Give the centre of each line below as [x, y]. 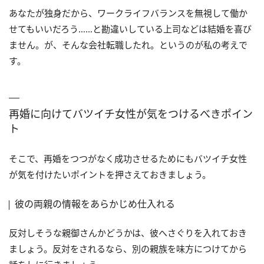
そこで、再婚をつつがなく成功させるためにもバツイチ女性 [128, 158]
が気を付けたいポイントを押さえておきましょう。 [110, 174]
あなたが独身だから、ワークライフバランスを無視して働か [128, 13]
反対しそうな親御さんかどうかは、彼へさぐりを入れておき [128, 232]
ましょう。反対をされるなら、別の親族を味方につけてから [128, 248]
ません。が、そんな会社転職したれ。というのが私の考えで [128, 44]
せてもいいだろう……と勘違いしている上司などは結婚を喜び [130, 29]
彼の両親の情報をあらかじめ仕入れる [95, 204]
